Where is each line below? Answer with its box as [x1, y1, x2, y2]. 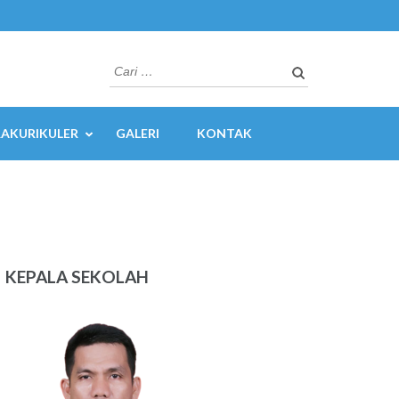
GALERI [116, 126, 159, 141]
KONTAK [197, 126, 252, 141]
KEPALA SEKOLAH [5, 266, 150, 287]
